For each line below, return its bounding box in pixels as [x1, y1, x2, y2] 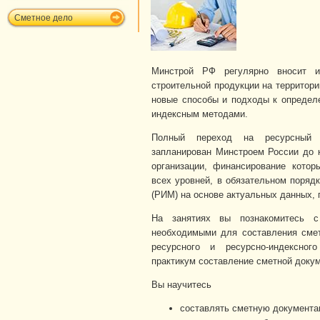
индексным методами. [151, 108, 248, 119]
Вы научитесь [151, 279, 211, 290]
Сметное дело [14, 13, 73, 23]
